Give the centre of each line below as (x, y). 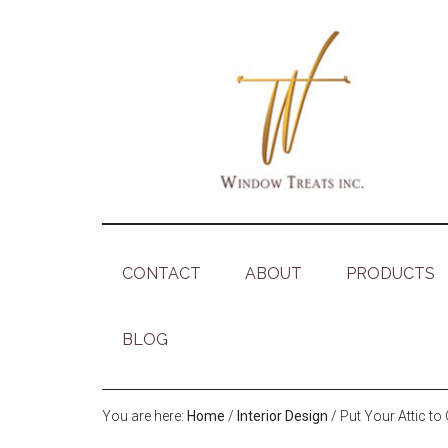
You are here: (144, 416)
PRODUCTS (390, 274)
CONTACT (161, 274)
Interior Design (282, 416)
